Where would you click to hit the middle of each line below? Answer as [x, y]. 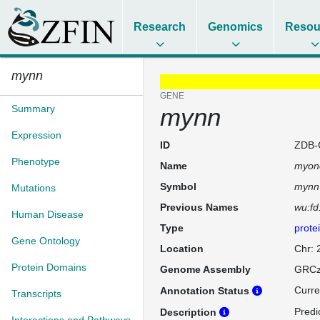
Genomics [236, 27]
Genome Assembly [205, 269]
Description [190, 312]
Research [160, 27]
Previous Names [199, 207]
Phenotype [36, 161]
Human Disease [47, 214]
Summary [33, 109]
